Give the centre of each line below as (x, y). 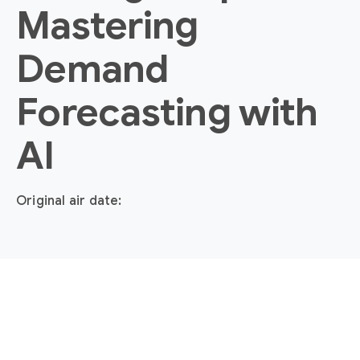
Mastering (107, 26)
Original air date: (69, 201)
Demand (92, 69)
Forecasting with (167, 112)
